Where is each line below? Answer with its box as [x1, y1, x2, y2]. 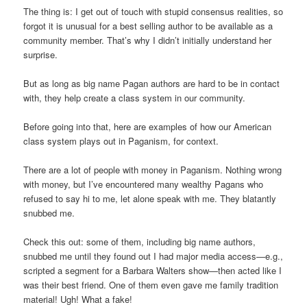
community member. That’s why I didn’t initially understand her [23, 33, 272, 47]
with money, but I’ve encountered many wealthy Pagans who [23, 177, 264, 191]
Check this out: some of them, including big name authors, [23, 235, 256, 249]
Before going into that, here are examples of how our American [23, 120, 272, 134]
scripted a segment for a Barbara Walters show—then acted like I [23, 264, 282, 278]
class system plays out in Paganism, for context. [23, 134, 219, 148]
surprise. [23, 47, 58, 61]
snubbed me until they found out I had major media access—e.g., [23, 249, 284, 263]
